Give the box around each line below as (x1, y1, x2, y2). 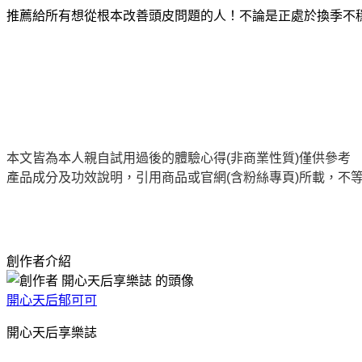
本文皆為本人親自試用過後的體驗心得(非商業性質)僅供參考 (6, 151, 351, 166)
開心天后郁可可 (6, 293, 97, 308)
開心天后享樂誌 (6, 326, 97, 340)
